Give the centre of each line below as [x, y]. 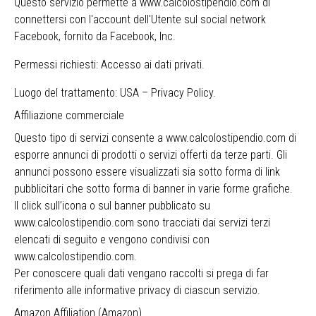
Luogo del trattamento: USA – [83, 93]
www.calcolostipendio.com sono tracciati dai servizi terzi [142, 223]
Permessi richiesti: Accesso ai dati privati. [109, 65]
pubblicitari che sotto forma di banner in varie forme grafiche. [153, 189]
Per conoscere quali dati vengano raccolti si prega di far [141, 273]
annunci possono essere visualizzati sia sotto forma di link [147, 172]
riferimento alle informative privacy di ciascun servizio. [137, 290]
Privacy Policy [182, 93]
